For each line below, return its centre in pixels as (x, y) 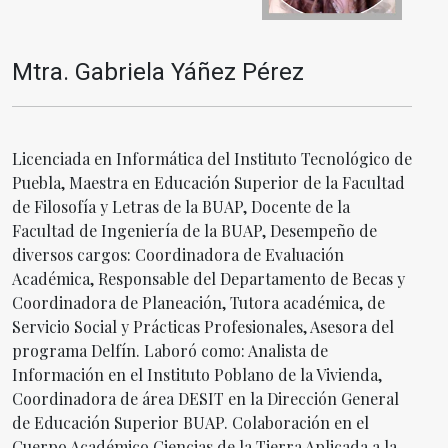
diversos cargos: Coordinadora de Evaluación (178, 254)
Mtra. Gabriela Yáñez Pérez (158, 71)
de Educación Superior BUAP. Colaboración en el (190, 422)
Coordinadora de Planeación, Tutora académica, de (198, 302)
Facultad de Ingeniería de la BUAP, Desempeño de (194, 230)
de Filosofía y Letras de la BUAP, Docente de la (181, 206)
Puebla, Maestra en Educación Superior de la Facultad (208, 182)
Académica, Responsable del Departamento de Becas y (208, 278)
